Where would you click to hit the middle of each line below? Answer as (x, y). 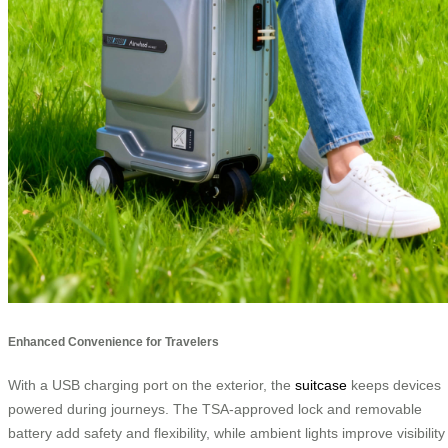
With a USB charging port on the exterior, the (151, 384)
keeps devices (394, 384)
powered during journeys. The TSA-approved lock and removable (215, 408)
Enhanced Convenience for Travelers (113, 341)
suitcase (321, 384)
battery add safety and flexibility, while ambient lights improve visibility (226, 432)
